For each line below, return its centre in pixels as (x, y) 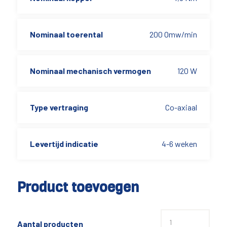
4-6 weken (180, 144)
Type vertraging (59, 107)
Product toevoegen (78, 187)
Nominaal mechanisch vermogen (90, 71)
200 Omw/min (174, 34)
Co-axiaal (181, 107)
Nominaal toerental (66, 34)
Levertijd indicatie (64, 144)
